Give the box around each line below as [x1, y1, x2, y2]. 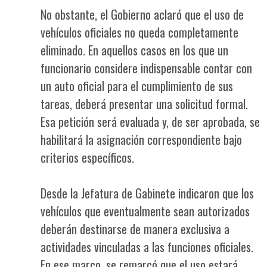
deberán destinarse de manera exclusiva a [41, 219, 229, 238]
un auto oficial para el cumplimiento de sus [41, 76, 233, 95]
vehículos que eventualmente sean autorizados [41, 201, 250, 220]
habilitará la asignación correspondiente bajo [41, 130, 242, 148]
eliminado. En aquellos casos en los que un [41, 41, 228, 59]
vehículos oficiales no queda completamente [41, 23, 238, 41]
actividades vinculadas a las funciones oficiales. [41, 237, 253, 256]
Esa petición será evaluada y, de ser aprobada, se [41, 112, 260, 131]
